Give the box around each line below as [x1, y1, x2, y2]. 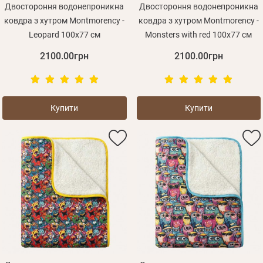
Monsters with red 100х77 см [145, 30, 252, 40]
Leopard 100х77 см [28, 30, 100, 40]
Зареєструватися [90, 47, 157, 56]
